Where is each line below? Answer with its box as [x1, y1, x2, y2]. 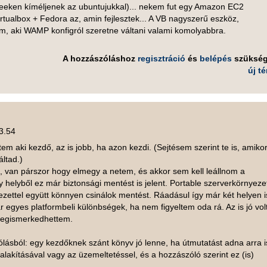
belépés [199, 54, 232, 64]
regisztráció [137, 54, 185, 64]
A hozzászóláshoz [62, 54, 138, 64]
